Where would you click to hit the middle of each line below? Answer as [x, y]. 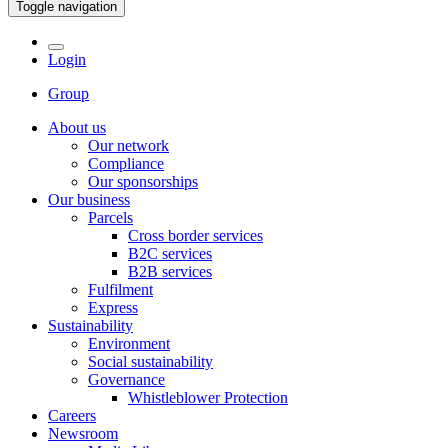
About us [77, 127]
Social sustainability [150, 361]
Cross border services [195, 235]
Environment [129, 343]
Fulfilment [120, 289]
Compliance [126, 163]
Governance [126, 379]
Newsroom [83, 433]
